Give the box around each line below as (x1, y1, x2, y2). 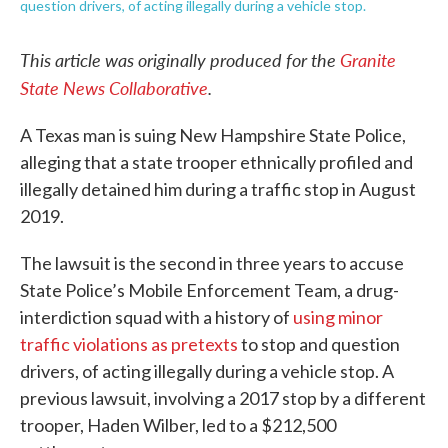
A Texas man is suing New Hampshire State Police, (20, 124, 406, 146)
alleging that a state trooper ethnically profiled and (20, 151, 413, 173)
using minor (293, 306, 383, 328)
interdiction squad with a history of (20, 306, 293, 328)
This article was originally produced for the (20, 47, 340, 72)
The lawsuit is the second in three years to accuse (20, 252, 404, 274)
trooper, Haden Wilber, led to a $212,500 (20, 414, 336, 436)
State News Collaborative (20, 75, 208, 100)
